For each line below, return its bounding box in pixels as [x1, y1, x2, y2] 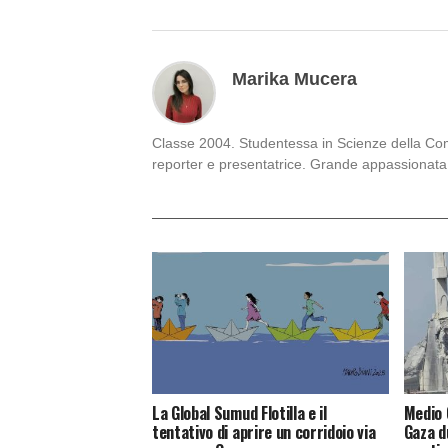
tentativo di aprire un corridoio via [152, 420, 376, 445]
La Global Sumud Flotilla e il [152, 401, 327, 426]
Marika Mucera [232, 69, 357, 90]
